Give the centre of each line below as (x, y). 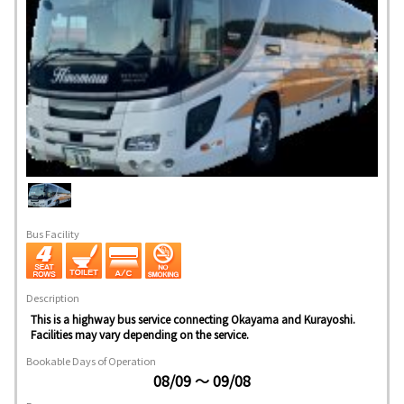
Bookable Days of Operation (91, 360)
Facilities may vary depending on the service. (140, 334)
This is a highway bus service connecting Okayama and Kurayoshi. (193, 318)
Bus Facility (53, 233)
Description (53, 297)
